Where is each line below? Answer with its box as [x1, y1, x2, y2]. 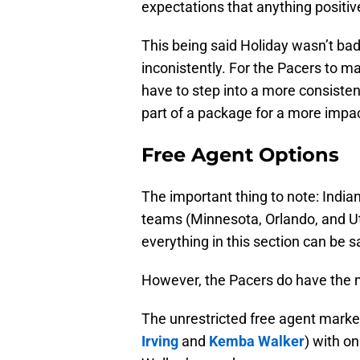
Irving [141, 332, 178, 350]
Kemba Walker [209, 332, 305, 350]
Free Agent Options [141, 142, 339, 166]
